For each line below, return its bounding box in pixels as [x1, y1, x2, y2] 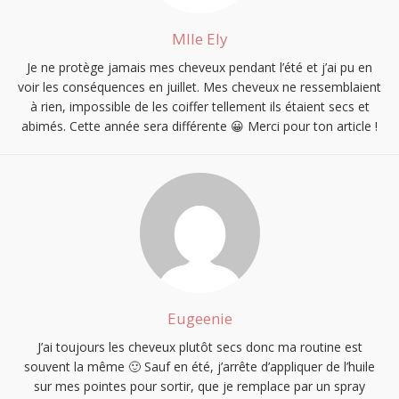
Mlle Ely [171, 28, 228, 49]
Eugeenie [167, 307, 232, 329]
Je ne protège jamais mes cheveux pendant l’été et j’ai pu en [27, 58, 372, 76]
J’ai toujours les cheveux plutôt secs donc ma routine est [37, 338, 362, 355]
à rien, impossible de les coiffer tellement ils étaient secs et [29, 97, 370, 115]
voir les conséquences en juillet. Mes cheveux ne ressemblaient [18, 77, 381, 95]
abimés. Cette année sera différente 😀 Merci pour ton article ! [21, 117, 378, 134]
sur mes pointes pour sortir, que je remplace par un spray [34, 377, 365, 395]
